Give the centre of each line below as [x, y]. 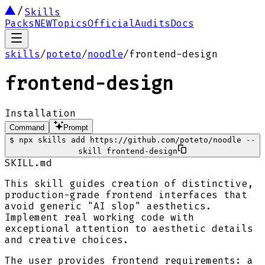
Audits [153, 23]
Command [27, 127]
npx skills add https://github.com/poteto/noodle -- [137, 140]
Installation [40, 113]
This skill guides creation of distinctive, [129, 183]
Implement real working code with [99, 217]
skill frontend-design [128, 151]
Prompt [76, 127]
